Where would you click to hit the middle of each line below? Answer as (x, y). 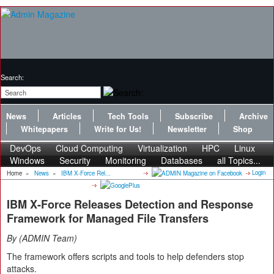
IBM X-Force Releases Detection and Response (130, 205)
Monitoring (126, 160)
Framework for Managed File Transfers (108, 219)
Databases (182, 160)
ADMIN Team (48, 238)
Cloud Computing (89, 148)
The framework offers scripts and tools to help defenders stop (125, 257)
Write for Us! (118, 129)
